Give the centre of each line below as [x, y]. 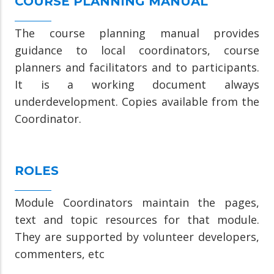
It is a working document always [137, 84]
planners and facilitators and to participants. [137, 67]
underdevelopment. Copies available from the [137, 101]
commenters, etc [60, 254]
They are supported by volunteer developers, [137, 236]
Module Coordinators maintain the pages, [137, 202]
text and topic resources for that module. [137, 219]
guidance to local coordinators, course [137, 50]
